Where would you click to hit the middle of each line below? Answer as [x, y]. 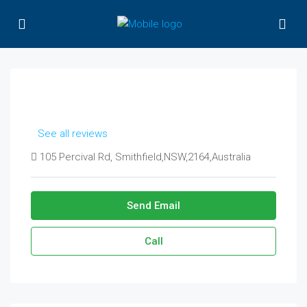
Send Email [153, 206]
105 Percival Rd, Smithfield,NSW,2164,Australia [144, 157]
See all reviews [73, 134]
